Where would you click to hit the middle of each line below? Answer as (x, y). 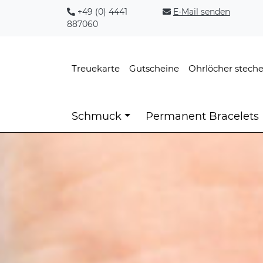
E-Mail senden (201, 12)
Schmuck (97, 116)
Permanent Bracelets (202, 116)
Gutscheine (154, 68)
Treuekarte (96, 68)
